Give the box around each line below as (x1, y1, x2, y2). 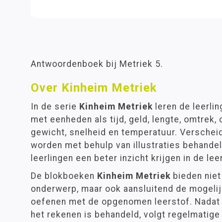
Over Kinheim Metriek (31, 81, 157, 95)
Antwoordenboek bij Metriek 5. (31, 59, 163, 69)
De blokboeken (31, 171, 97, 181)
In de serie (31, 102, 79, 111)
